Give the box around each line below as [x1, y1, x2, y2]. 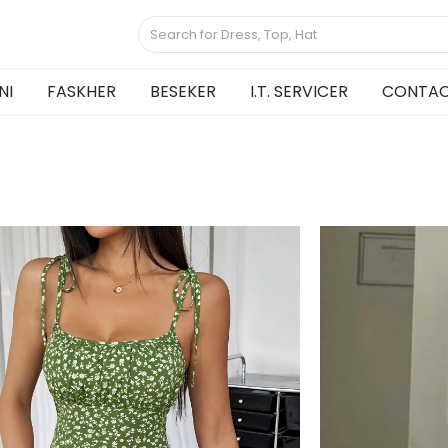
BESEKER [150, 80, 216, 103]
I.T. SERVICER [250, 80, 348, 103]
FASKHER [47, 80, 116, 103]
